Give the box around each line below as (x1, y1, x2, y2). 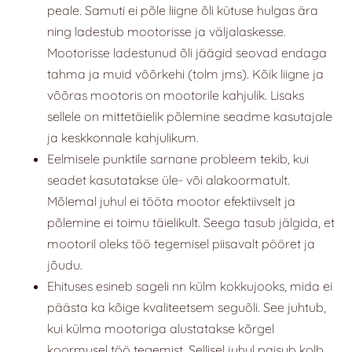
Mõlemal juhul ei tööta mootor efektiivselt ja (47, 193, 295, 210)
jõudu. (47, 257, 82, 273)
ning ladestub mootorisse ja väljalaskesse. (47, 24, 286, 40)
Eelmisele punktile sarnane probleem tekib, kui (47, 151, 309, 167)
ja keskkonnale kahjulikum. (47, 130, 199, 146)
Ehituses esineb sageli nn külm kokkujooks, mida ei (47, 278, 332, 295)
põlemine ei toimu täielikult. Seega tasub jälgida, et (47, 214, 335, 231)
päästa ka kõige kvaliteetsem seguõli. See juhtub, (47, 299, 326, 316)
